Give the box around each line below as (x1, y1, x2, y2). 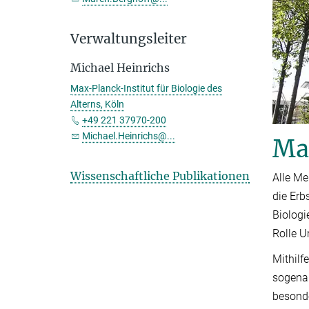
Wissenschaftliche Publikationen (70, 169, 250, 183)
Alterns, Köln (70, 99, 124, 110)
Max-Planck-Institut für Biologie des (70, 83, 222, 94)
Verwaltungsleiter (70, 30, 187, 47)
